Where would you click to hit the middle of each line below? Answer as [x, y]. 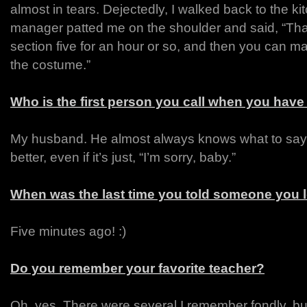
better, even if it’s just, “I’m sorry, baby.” [123, 157]
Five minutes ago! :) [68, 231]
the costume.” [50, 65]
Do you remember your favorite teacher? [137, 268]
